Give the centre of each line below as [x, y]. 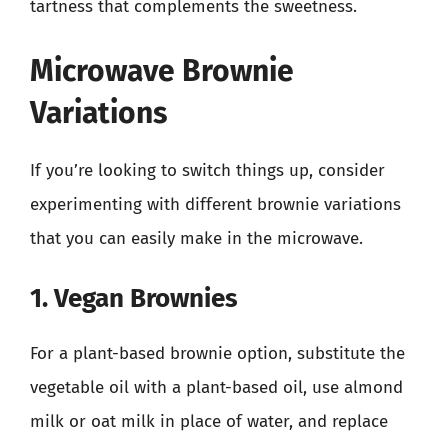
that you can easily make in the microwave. [196, 238]
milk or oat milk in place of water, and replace [209, 421]
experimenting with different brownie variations [215, 204]
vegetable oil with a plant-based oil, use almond [216, 387]
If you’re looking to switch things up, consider [207, 170]
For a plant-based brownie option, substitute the [217, 353]
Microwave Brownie [162, 70]
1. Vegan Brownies [134, 298]
